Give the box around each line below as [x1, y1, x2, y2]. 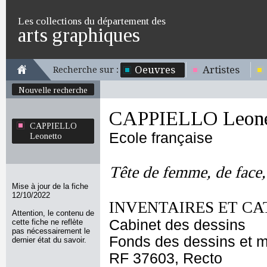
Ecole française [109, 130, 213, 146]
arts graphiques [18, 24, 140, 46]
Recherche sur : [53, 65, 119, 74]
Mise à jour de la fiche [12, 182, 88, 191]
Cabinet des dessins [109, 217, 246, 233]
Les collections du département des [18, 15, 166, 27]
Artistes [203, 64, 240, 76]
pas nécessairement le [12, 226, 90, 235]
